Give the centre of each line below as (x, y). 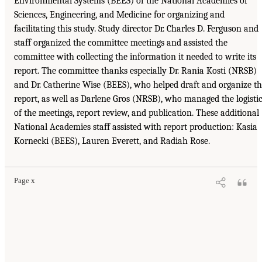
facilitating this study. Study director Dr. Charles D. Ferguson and (136, 29)
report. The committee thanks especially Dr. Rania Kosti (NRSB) (135, 71)
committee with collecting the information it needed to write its (135, 57)
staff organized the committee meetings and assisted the (121, 43)
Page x (25, 181)
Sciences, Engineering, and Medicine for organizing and (119, 15)
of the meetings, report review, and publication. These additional (137, 113)
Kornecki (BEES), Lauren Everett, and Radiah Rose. (112, 141)
